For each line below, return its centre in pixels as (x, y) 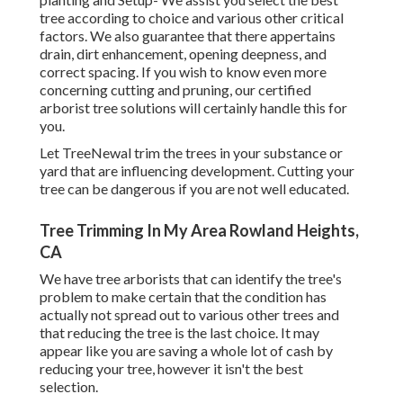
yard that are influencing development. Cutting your (197, 171)
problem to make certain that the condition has (183, 297)
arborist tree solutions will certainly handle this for (193, 108)
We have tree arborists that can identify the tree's (191, 279)
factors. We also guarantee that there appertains (188, 36)
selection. (69, 387)
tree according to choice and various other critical (192, 18)
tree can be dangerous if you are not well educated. (194, 189)
